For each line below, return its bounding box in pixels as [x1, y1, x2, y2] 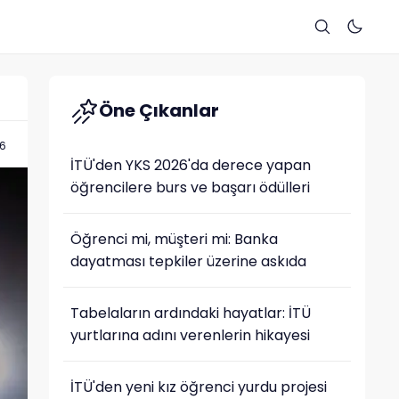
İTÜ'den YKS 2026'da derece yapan [69, 155, 311, 175]
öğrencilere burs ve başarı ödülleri [69, 177, 310, 198]
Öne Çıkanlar [98, 98, 219, 123]
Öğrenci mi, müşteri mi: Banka [69, 229, 278, 249]
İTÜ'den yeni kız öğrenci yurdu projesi [69, 377, 327, 397]
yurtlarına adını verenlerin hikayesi [69, 325, 310, 346]
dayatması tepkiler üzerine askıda [69, 251, 306, 272]
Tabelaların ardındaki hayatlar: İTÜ [69, 303, 311, 323]
